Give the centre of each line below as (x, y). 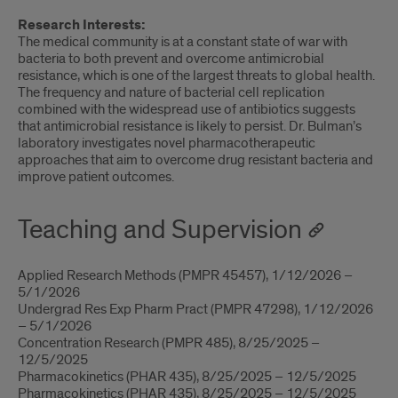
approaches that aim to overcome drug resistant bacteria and (195, 160)
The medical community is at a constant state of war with (183, 42)
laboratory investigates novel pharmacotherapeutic (167, 143)
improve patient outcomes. (96, 177)
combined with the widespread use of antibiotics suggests (187, 109)
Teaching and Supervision (160, 230)
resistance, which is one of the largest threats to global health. (196, 76)
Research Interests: (82, 25)
